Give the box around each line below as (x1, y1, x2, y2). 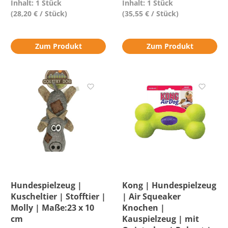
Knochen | (122, 202, 165, 213)
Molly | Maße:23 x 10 (11, 202, 94, 213)
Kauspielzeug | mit (122, 213, 199, 224)
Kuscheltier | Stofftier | (11, 191, 106, 202)
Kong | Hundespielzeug (122, 180, 216, 191)
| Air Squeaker (122, 191, 181, 202)
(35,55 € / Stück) (122, 9, 179, 18)
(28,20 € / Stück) (11, 9, 67, 18)
